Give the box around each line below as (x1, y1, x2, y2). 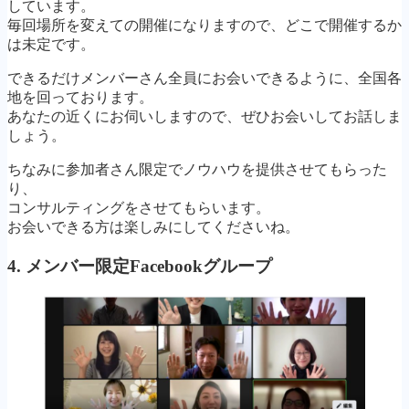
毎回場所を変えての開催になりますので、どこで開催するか (7, 17, 402, 34)
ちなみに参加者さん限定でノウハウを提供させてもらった (7, 162, 387, 178)
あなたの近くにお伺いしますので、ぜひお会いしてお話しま (7, 109, 402, 125)
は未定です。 (7, 37, 95, 53)
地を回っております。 (7, 89, 153, 106)
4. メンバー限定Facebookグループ (7, 256, 272, 276)
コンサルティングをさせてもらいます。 (7, 200, 270, 216)
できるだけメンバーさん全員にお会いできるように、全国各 (7, 70, 402, 87)
